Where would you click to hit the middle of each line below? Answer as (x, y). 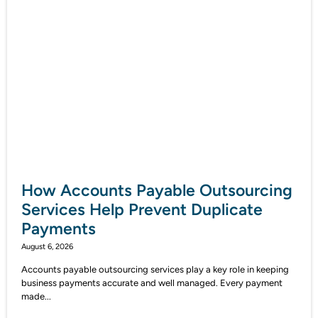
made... (36, 297)
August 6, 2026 (47, 247)
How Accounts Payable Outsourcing (157, 191)
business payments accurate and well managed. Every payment (152, 283)
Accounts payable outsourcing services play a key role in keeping (155, 270)
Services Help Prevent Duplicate (142, 210)
